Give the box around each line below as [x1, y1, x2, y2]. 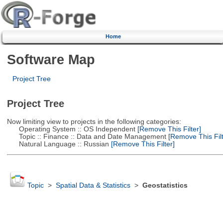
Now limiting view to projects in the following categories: [6, 117, 181, 125]
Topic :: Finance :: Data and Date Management [6, 132, 166, 140]
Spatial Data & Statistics [55, 182, 130, 190]
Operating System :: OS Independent [6, 125, 135, 133]
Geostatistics [142, 182, 188, 190]
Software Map [6, 51, 95, 67]
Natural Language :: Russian [6, 140, 109, 148]
